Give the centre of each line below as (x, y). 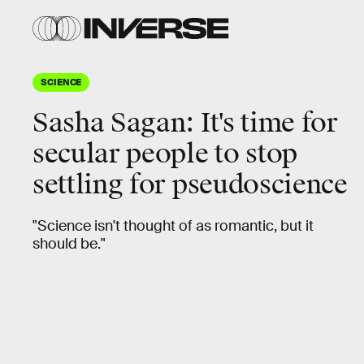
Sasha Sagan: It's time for (185, 123)
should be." (69, 244)
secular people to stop (165, 154)
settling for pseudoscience (190, 185)
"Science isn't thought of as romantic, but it (173, 226)
